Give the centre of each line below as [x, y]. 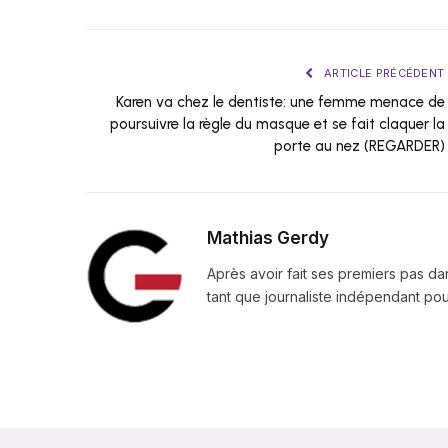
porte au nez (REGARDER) [359, 146]
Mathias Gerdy [268, 238]
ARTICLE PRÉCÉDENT [382, 73]
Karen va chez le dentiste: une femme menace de [280, 102]
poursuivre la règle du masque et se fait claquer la [277, 124]
